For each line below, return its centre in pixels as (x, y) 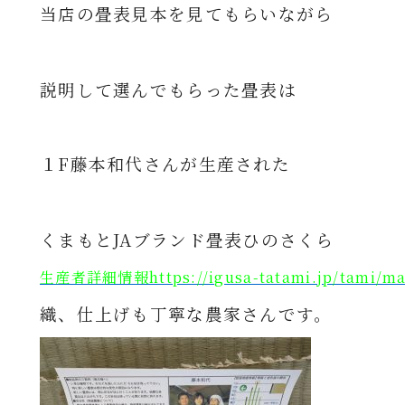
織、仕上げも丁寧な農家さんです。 (186, 314)
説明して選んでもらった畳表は (168, 89)
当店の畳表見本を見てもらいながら (187, 14)
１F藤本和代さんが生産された (165, 164)
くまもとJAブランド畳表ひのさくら (187, 240)
